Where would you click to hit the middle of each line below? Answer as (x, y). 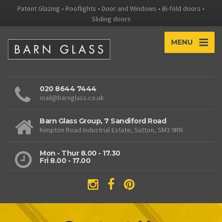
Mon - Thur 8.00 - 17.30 (80, 153)
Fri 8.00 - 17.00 (65, 161)
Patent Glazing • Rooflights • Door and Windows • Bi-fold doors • (111, 8)
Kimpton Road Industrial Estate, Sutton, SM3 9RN (111, 130)
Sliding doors (111, 19)
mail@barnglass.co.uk (72, 98)
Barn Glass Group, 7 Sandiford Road (103, 121)
